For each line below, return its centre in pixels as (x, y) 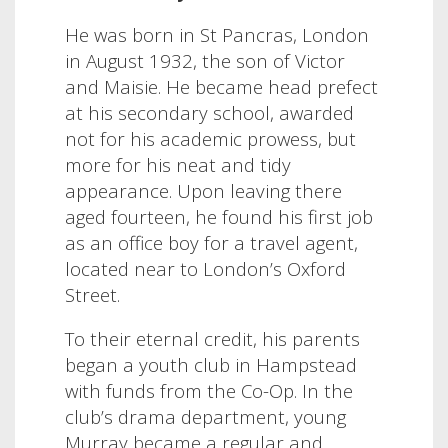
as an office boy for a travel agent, (211, 242)
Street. (92, 294)
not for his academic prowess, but (210, 138)
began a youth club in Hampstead (211, 365)
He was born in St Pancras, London (217, 34)
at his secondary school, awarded (209, 112)
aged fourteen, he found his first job (219, 216)
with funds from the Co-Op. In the (209, 391)
